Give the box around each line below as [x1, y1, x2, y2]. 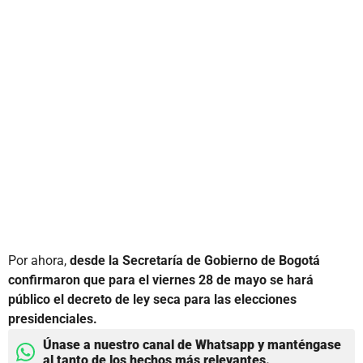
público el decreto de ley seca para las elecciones [8, 291, 297, 307]
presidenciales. [8, 310, 97, 327]
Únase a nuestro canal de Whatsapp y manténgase [43, 336, 341, 352]
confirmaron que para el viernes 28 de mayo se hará [8, 271, 314, 288]
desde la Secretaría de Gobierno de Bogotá [70, 252, 320, 268]
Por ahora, [8, 252, 70, 268]
